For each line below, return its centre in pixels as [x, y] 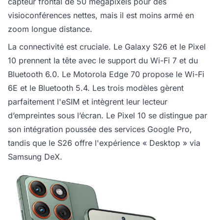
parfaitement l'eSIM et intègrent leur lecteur [88, 102]
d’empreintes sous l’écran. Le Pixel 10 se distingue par [108, 116]
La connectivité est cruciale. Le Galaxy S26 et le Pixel [107, 47]
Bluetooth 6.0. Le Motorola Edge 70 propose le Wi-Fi [106, 74]
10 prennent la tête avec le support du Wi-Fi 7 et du [103, 61]
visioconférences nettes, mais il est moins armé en [101, 15]
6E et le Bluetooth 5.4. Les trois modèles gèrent [96, 88]
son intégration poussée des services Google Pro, [100, 129]
